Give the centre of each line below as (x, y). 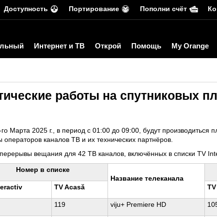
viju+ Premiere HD (138, 204)
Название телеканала (147, 178)
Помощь (146, 46)
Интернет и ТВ (59, 46)
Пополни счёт (163, 9)
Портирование (94, 9)
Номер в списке (43, 170)
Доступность (26, 9)
